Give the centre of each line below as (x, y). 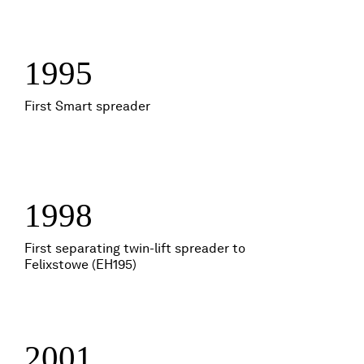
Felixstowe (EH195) (80, 264)
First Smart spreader (87, 106)
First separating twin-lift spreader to (135, 248)
